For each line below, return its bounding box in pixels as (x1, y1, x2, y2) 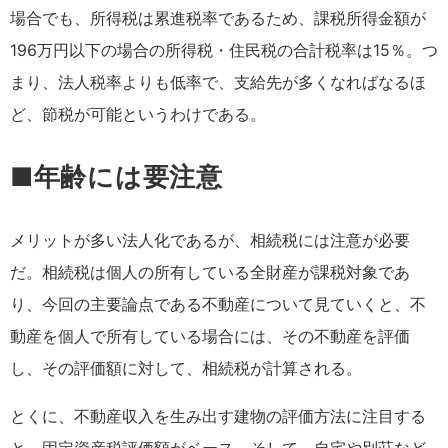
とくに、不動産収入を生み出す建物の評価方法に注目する (10, 405, 426, 426)
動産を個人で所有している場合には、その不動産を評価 (10, 325, 410, 346)
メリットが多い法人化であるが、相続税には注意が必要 (10, 229, 410, 250)
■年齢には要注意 (10, 160, 223, 192)
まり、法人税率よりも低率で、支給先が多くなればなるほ (10, 71, 426, 92)
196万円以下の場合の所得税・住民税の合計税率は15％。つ (10, 39, 438, 60)
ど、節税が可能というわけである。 (10, 103, 266, 124)
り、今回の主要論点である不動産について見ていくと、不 (10, 293, 426, 314)
